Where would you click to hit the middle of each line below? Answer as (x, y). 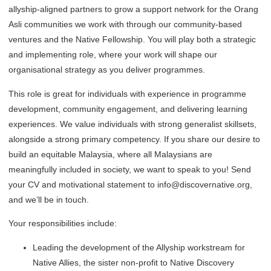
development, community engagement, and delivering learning (128, 109)
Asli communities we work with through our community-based (125, 24)
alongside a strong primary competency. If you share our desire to (134, 139)
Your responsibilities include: (64, 224)
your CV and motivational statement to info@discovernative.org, (130, 184)
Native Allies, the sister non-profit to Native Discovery (133, 262)
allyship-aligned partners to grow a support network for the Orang (133, 9)
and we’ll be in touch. (50, 199)
